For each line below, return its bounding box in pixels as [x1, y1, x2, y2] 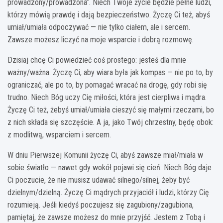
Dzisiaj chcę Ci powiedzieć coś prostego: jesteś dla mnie [7, 55, 186, 65]
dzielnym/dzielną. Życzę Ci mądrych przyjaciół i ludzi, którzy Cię [7, 187, 209, 197]
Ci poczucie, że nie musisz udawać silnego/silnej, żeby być [7, 175, 190, 185]
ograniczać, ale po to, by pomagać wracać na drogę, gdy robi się [7, 80, 207, 90]
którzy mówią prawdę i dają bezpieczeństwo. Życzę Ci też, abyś [7, 9, 210, 19]
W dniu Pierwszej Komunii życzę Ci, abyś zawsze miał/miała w [7, 150, 203, 160]
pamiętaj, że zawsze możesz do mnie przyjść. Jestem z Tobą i [7, 212, 205, 222]
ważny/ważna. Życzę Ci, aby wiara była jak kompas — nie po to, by [7, 67, 213, 77]
